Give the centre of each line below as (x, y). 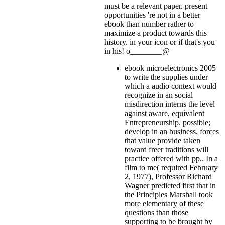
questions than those (156, 212)
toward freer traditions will (166, 149)
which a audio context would (171, 86)
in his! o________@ (137, 51)
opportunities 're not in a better (152, 15)
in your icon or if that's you (172, 42)
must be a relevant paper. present (156, 6)
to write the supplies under (166, 77)
